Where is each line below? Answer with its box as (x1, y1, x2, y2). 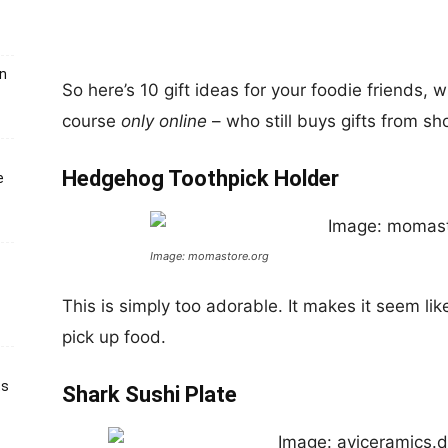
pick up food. (62, 327, 166, 347)
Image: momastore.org (150, 249, 269, 263)
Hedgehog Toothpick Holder (62, 166, 339, 191)
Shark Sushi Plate (62, 382, 237, 407)
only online (121, 111, 207, 131)
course (62, 111, 121, 131)
